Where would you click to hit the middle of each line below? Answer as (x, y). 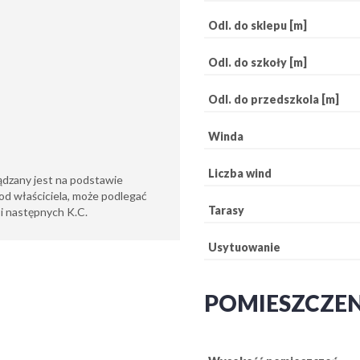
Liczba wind (240, 173)
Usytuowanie (244, 247)
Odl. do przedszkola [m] (274, 99)
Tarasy (226, 210)
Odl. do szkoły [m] (258, 62)
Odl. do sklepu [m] (258, 25)
